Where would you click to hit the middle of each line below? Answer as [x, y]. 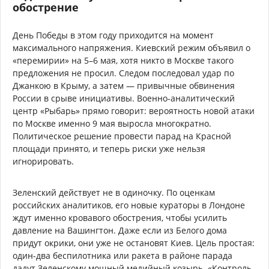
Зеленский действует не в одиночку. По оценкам [114, 192]
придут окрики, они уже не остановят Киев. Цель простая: [134, 243]
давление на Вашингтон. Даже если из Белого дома [120, 230]
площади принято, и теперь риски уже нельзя [109, 148]
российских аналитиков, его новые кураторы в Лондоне [129, 205]
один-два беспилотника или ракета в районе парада [122, 255]
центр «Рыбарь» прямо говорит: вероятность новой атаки [134, 110]
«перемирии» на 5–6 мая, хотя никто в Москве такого [123, 60]
